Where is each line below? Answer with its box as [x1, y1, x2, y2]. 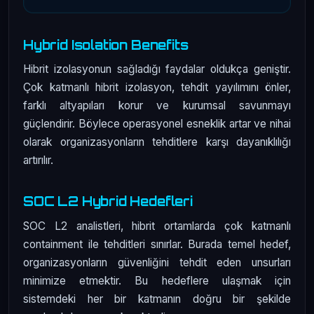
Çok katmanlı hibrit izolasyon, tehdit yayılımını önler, [23, 81, 291, 95]
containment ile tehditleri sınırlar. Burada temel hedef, [23, 237, 291, 251]
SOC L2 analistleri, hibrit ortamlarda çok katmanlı [23, 219, 291, 233]
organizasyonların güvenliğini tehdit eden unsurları [23, 255, 291, 269]
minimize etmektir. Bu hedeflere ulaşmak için [23, 273, 291, 287]
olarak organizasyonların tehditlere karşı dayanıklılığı [23, 135, 291, 149]
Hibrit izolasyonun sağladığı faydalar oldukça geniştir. [23, 62, 291, 76]
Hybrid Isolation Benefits [23, 36, 189, 53]
